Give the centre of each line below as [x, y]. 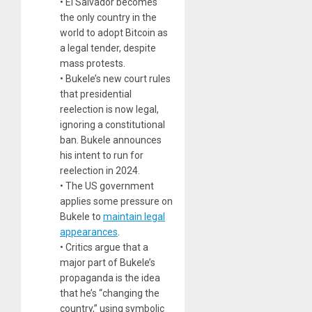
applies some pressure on [116, 201]
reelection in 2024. [100, 170]
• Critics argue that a [104, 247]
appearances [89, 232]
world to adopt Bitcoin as [114, 32]
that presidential [96, 94]
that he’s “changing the [110, 293]
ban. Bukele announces [111, 140]
